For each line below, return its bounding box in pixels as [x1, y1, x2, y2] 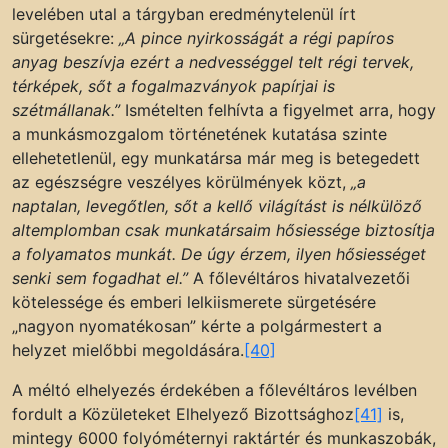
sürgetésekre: [12, 28, 119, 49]
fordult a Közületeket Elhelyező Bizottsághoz [12, 404, 354, 425]
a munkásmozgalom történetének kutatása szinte [12, 124, 387, 145]
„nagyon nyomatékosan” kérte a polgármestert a [12, 316, 382, 337]
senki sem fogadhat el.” [12, 268, 188, 289]
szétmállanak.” [12, 100, 120, 121]
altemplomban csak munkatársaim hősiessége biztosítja [12, 220, 435, 241]
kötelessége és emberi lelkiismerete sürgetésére [12, 292, 376, 313]
